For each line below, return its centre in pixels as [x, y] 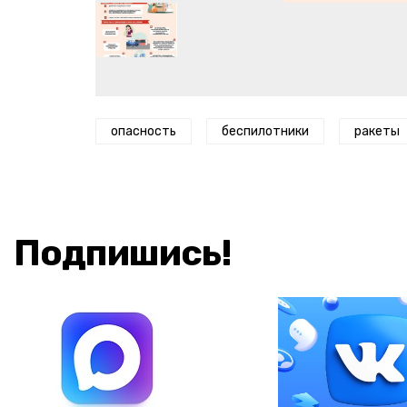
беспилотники [265, 132]
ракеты [377, 132]
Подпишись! [123, 253]
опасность [144, 132]
